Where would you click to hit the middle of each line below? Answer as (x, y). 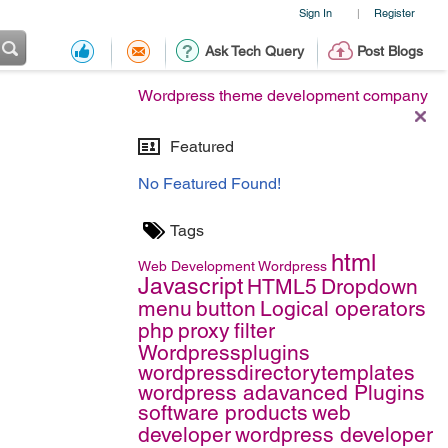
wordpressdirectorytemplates (276, 372)
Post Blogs (389, 51)
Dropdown (369, 286)
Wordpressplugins (224, 352)
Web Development (196, 266)
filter (254, 330)
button (226, 308)
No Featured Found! (209, 183)
